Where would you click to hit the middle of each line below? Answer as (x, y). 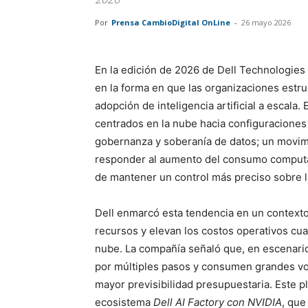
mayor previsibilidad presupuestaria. (185, 284)
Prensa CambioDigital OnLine (171, 22)
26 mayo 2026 (266, 22)
